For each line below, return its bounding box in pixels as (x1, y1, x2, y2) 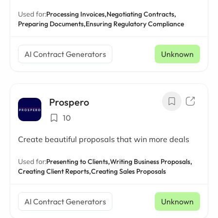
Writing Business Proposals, (110, 157, 192, 166)
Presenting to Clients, (46, 157, 110, 166)
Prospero (49, 96, 89, 108)
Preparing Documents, (18, 19, 86, 28)
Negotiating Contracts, (107, 10, 176, 18)
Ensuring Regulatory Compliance (86, 19, 184, 28)
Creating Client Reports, (18, 167, 91, 176)
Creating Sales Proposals (91, 167, 166, 176)
